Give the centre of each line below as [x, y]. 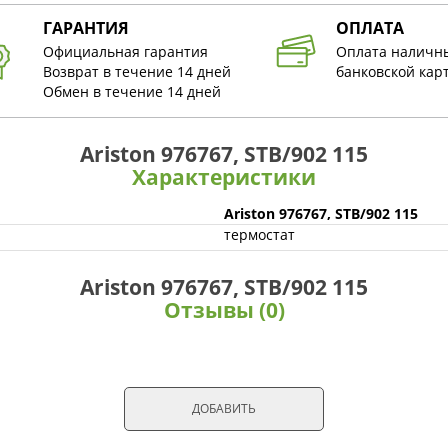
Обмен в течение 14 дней [131, 92]
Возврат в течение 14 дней [136, 72]
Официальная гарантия [125, 52]
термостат [259, 235]
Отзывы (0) [224, 310]
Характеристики [224, 177]
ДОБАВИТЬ [224, 409]
